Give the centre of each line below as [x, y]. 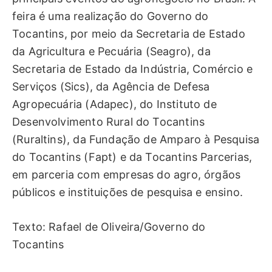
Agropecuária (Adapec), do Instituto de [114, 104]
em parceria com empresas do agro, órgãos [127, 174]
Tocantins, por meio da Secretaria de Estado [129, 33]
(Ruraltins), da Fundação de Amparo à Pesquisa [136, 139]
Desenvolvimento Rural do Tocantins [109, 121]
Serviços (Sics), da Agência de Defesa [111, 86]
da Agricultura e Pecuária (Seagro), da [111, 51]
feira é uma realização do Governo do [110, 16]
